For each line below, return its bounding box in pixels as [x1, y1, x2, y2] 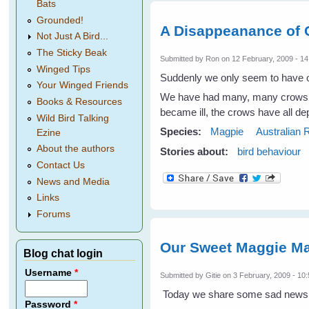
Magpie [210, 125, 244, 137]
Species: [160, 125, 205, 137]
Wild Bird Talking [37, 112, 110, 123]
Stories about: [160, 146, 232, 158]
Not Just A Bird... [37, 31, 109, 42]
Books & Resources [37, 97, 123, 107]
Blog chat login [23, 247, 103, 260]
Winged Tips [37, 63, 91, 74]
